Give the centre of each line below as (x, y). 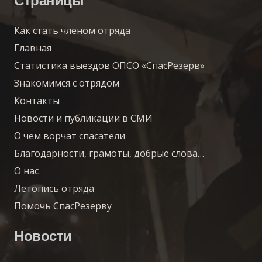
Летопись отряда (54, 188)
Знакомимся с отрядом (67, 83)
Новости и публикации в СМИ (83, 118)
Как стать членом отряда (72, 30)
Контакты (37, 100)
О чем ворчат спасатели (70, 135)
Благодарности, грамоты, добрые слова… (109, 153)
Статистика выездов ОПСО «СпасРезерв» (109, 65)
